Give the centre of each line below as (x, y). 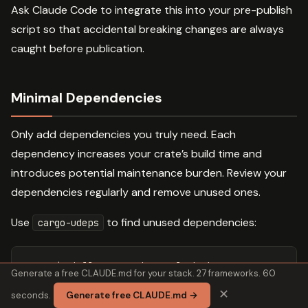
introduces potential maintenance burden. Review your (149, 173)
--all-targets (174, 281)
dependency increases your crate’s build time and (136, 154)
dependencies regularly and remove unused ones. (136, 192)
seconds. (31, 295)
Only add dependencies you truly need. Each (123, 135)
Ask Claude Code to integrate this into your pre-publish (152, 10)
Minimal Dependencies (87, 98)
